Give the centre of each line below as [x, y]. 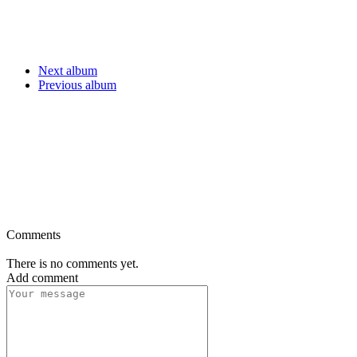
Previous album [77, 84]
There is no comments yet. [73, 263]
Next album [68, 70]
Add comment [42, 277]
